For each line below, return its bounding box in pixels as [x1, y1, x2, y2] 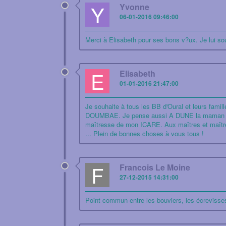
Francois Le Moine [120, 161, 190, 173]
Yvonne [120, 1, 149, 13]
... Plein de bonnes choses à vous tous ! [85, 129, 204, 138]
